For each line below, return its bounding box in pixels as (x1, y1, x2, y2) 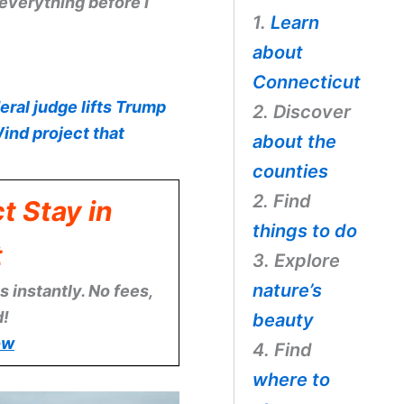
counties (252, 160, 328, 182)
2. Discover (252, 100, 351, 123)
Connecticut (252, 70, 361, 93)
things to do (252, 219, 357, 242)
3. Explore (252, 249, 340, 271)
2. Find (252, 189, 311, 212)
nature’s (252, 279, 322, 301)
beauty (252, 308, 314, 331)
